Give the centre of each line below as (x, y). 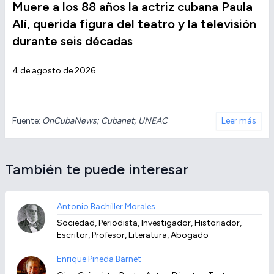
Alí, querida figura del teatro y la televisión (134, 24)
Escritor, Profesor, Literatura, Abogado (133, 235)
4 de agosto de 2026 (54, 71)
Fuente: (27, 121)
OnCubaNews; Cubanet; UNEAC (105, 121)
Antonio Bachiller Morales (106, 207)
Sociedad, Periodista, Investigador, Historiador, (150, 223)
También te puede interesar (97, 169)
